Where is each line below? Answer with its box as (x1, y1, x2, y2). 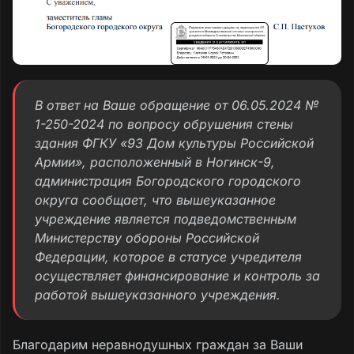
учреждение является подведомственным (35, 211, 296, 228)
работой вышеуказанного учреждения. (35, 287, 281, 303)
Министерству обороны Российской (35, 230, 259, 247)
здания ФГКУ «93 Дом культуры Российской (35, 135, 314, 152)
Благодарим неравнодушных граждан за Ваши (13, 336, 303, 352)
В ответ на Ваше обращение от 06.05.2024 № (35, 97, 318, 114)
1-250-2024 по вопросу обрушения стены (35, 116, 293, 133)
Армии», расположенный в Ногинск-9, (35, 154, 275, 171)
